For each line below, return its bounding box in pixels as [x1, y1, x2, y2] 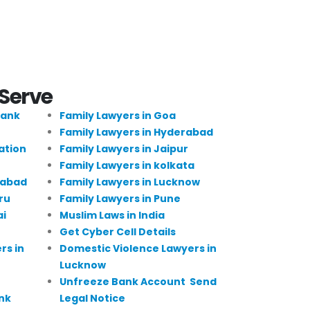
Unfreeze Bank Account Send [59, 274, 217, 289]
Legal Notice [59, 291, 125, 305]
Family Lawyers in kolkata [59, 158, 194, 172]
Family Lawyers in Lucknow [59, 174, 200, 189]
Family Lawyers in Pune [59, 191, 181, 206]
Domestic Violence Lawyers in [59, 241, 217, 255]
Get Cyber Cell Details [59, 224, 176, 239]
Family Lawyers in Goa [59, 108, 176, 122]
